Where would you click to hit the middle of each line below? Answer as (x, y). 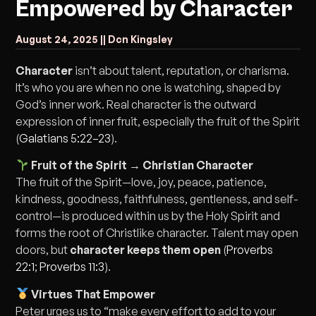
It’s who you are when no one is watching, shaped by (148, 87)
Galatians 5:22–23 (65, 138)
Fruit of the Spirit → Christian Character (142, 165)
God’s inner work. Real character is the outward (136, 104)
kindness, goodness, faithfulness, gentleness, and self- (157, 199)
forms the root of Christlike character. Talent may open (157, 233)
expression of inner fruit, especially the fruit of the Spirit (158, 121)
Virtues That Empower (92, 294)
